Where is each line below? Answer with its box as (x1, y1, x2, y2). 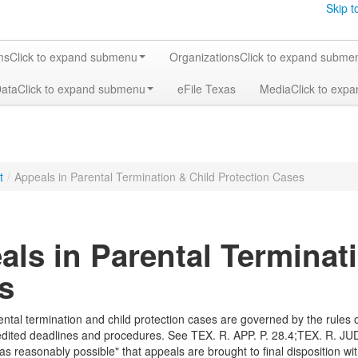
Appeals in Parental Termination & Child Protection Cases (14, 169, 304, 185)
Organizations (169, 49, 240, 65)
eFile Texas (177, 81, 236, 97)
